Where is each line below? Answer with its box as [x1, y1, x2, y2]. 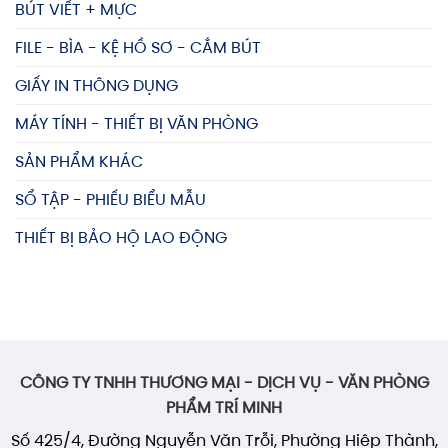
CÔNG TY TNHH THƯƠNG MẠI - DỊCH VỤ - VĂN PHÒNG [19, 372, 429, 394]
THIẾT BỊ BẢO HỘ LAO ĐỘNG [15, 227, 227, 249]
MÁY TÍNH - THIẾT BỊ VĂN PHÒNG [15, 113, 258, 135]
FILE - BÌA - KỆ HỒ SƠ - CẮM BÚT [15, 37, 261, 59]
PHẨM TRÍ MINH [166, 397, 282, 419]
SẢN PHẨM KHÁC [15, 151, 143, 173]
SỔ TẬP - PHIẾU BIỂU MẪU [15, 189, 206, 211]
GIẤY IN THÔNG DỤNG [15, 75, 178, 97]
